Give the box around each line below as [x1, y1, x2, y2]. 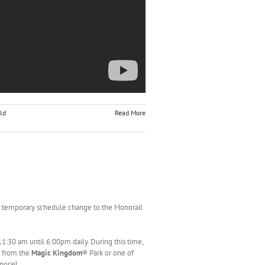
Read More [115, 108, 146, 118]
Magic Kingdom [31, 248, 82, 258]
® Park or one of [82, 248, 134, 258]
